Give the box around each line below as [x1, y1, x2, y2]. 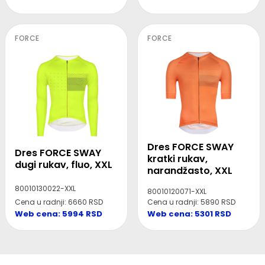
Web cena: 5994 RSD [15, 208, 102, 220]
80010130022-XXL [15, 183, 76, 194]
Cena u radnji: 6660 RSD [15, 197, 103, 208]
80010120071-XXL [147, 186, 206, 197]
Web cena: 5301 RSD [147, 208, 231, 220]
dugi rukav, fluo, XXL [15, 158, 112, 172]
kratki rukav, [147, 152, 208, 166]
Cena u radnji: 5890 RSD [147, 197, 235, 208]
